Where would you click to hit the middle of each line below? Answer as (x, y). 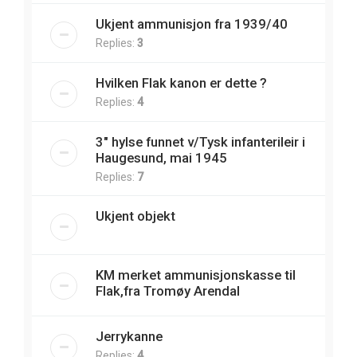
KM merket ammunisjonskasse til (196, 275)
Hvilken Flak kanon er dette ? (181, 83)
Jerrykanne (129, 337)
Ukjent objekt (135, 216)
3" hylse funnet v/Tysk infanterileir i (200, 142)
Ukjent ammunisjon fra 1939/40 (192, 24)
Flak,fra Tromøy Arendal (168, 291)
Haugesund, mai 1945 (161, 158)
